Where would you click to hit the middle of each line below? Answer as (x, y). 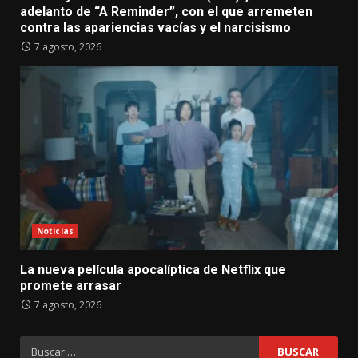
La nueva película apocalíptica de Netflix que (153, 270)
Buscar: (42, 346)
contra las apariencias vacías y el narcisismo (155, 28)
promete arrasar (71, 286)
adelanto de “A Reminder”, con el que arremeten (166, 12)
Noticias (55, 231)
